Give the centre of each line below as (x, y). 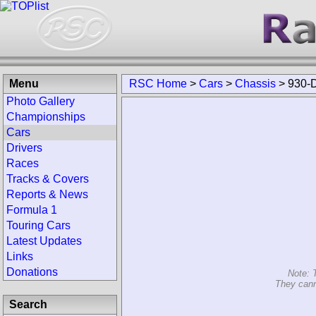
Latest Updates (44, 241)
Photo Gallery (41, 101)
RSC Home (158, 84)
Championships (46, 117)
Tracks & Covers (48, 179)
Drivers (24, 148)
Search (28, 304)
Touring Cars (38, 225)
